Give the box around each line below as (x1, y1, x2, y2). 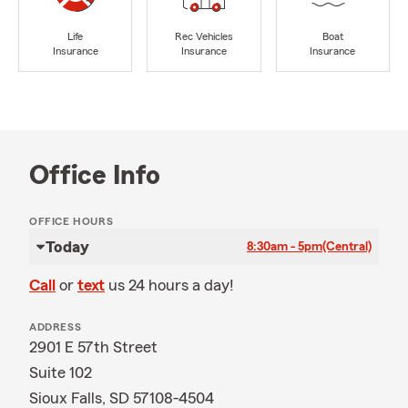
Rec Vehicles (174, 31, 233, 43)
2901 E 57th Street (29, 339, 158, 355)
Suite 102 (29, 364, 92, 381)
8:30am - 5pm (247, 240, 322, 253)
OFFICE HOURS (29, 216, 114, 227)
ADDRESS (29, 321, 82, 332)
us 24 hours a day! (108, 277, 234, 293)
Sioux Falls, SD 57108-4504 (29, 390, 214, 406)
